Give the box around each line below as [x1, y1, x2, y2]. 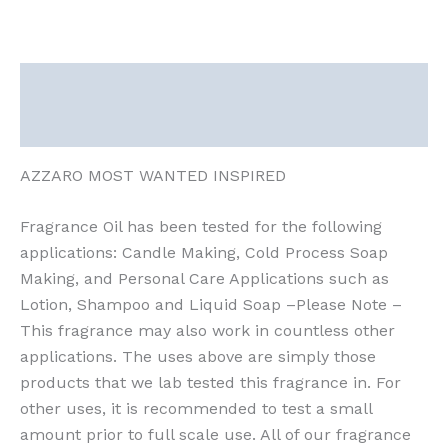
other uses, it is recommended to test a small [20, 399, 372, 419]
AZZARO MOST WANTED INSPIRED [20, 165, 286, 185]
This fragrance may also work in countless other [20, 321, 395, 341]
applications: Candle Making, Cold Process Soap [20, 243, 388, 263]
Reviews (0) [20, 115, 105, 135]
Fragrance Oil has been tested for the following [20, 217, 382, 237]
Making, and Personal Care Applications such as [20, 269, 389, 289]
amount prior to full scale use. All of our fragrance [20, 425, 411, 445]
